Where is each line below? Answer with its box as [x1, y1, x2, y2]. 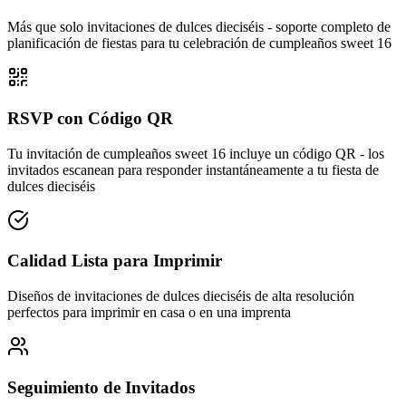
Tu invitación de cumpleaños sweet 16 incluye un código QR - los [7, 145, 384, 161]
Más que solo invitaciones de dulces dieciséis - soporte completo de [7, 19, 391, 35]
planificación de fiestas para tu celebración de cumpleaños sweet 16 [7, 35, 391, 52]
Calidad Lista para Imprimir [7, 251, 222, 271]
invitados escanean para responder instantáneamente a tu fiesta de [7, 161, 379, 178]
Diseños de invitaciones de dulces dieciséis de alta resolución [7, 287, 354, 304]
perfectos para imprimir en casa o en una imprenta [7, 304, 291, 320]
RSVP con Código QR [7, 108, 173, 128]
